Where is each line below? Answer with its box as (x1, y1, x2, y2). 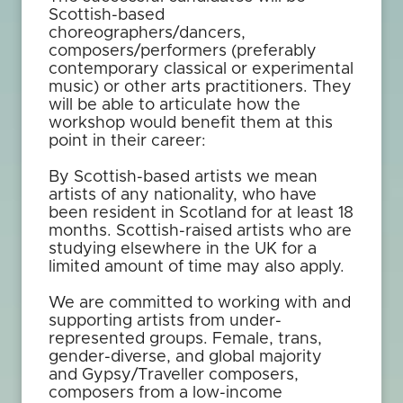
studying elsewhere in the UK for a (49, 241, 317, 257)
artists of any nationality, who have (49, 187, 317, 203)
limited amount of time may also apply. (49, 259, 345, 275)
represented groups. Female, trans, (49, 331, 322, 347)
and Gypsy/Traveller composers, (49, 367, 299, 383)
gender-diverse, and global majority (49, 349, 322, 365)
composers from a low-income (49, 385, 282, 401)
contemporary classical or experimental (49, 61, 354, 77)
